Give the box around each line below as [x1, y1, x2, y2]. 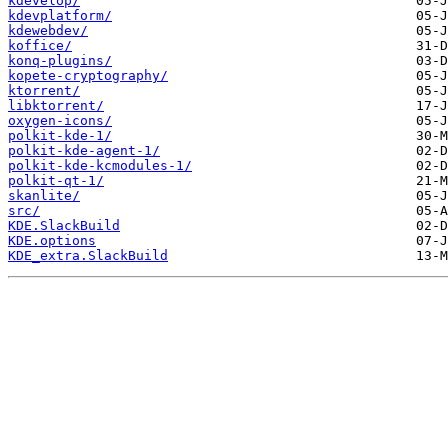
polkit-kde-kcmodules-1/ [8, 158, 192, 174]
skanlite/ [8, 188, 80, 204]
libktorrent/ [8, 98, 104, 114]
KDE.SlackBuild [8, 218, 120, 234]
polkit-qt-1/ [8, 173, 104, 189]
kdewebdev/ [8, 23, 88, 39]
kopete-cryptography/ [8, 68, 168, 84]
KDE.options [8, 233, 96, 249]
